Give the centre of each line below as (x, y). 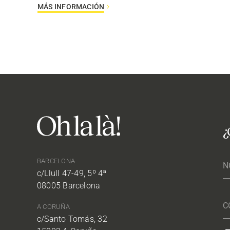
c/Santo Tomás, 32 (72, 219)
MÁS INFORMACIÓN (71, 7)
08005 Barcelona (69, 186)
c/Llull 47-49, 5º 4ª (72, 174)
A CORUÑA (53, 207)
